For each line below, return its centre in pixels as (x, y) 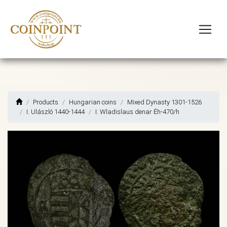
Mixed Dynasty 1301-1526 (164, 102)
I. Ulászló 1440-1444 (55, 112)
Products (46, 102)
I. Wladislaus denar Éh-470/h (137, 112)
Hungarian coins (93, 102)
